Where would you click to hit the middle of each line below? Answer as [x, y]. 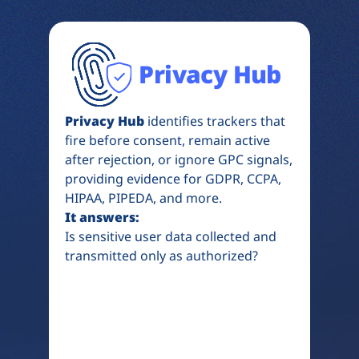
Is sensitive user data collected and [171, 236]
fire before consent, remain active [168, 140]
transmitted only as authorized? [162, 255]
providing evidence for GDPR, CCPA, [173, 178]
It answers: [103, 217]
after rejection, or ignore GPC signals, [179, 159]
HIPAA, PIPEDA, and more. [144, 198]
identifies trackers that [215, 121]
